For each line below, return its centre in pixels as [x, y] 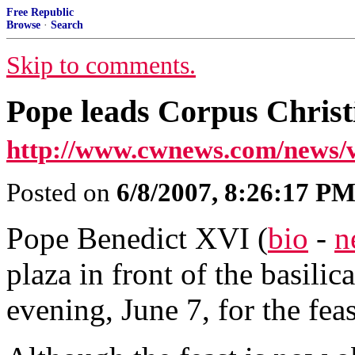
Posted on [61, 193]
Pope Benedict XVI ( [137, 238]
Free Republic [40, 12]
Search [67, 25]
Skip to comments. [101, 65]
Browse [23, 25]
